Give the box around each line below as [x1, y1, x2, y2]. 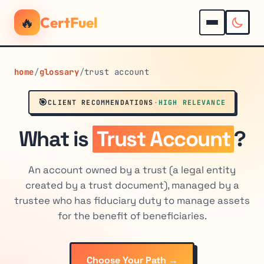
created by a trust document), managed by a [25, 179, 239, 192]
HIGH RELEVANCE [158, 98, 226, 107]
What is [18, 126, 93, 153]
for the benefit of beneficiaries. [57, 209, 207, 223]
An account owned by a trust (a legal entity [28, 163, 236, 177]
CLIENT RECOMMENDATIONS [48, 98, 154, 107]
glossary [39, 67, 80, 77]
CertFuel [40, 14, 98, 31]
